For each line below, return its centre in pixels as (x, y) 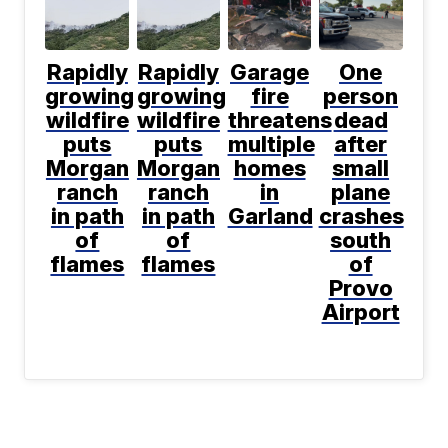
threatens (279, 120)
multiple (271, 144)
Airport (360, 312)
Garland (270, 216)
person (361, 96)
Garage (270, 72)
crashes (361, 216)
